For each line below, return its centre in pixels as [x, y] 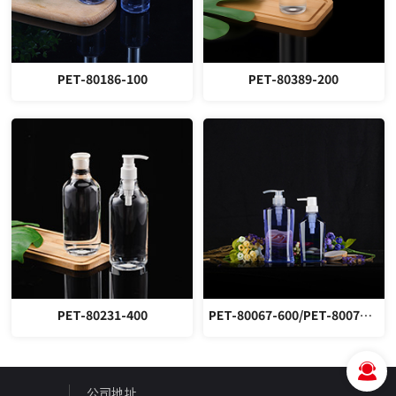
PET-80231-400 [102, 315]
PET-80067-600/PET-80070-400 [366, 315]
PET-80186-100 [102, 78]
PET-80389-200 [294, 78]
